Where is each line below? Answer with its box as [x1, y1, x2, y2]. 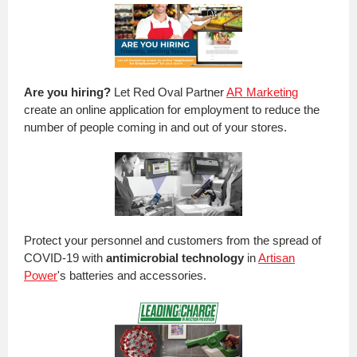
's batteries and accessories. [57, 269, 206, 282]
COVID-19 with [24, 251, 106, 265]
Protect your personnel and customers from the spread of [24, 233, 321, 247]
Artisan [258, 251, 295, 265]
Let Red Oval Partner [111, 85, 226, 99]
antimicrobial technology [106, 251, 244, 265]
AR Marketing [226, 85, 298, 99]
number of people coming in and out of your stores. [24, 120, 290, 134]
